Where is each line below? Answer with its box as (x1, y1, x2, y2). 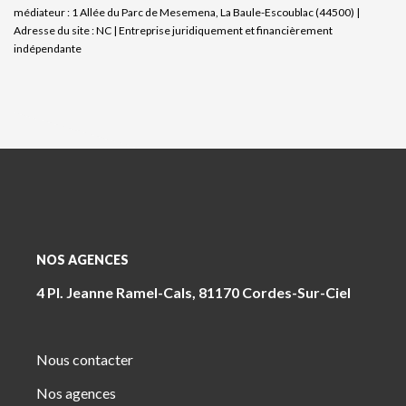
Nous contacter (36, 351, 133, 368)
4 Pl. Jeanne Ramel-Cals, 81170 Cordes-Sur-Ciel (36, 284, 351, 301)
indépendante (14, 42, 82, 55)
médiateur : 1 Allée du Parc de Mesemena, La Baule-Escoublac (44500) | (14, 5, 360, 19)
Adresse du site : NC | (14, 24, 119, 37)
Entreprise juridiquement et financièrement (119, 24, 333, 37)
